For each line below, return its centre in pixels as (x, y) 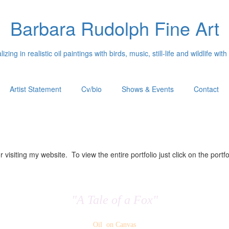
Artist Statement (36, 89)
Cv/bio (91, 89)
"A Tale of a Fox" (114, 200)
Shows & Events (148, 89)
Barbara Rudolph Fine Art (114, 28)
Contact (206, 89)
